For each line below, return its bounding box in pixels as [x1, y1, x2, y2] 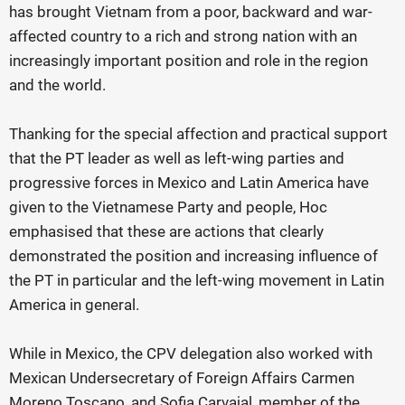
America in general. [9, 296, 139, 314]
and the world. [9, 76, 106, 94]
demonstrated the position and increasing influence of [9, 247, 378, 265]
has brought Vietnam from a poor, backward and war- [9, 3, 372, 21]
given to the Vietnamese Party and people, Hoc [9, 198, 327, 216]
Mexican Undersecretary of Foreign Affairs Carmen [9, 369, 354, 387]
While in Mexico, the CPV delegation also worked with [9, 344, 372, 363]
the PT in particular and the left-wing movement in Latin [9, 271, 384, 289]
